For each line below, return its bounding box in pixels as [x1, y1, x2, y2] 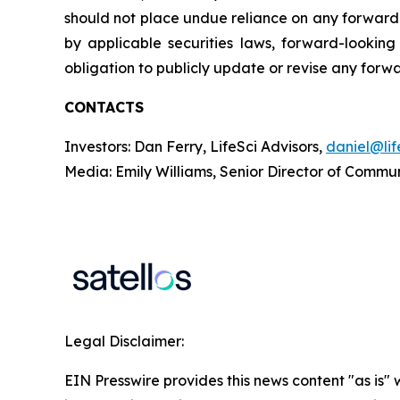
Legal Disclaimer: [64, 332, 184, 350]
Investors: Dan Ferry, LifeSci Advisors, [64, 137, 326, 155]
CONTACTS [64, 98, 144, 116]
